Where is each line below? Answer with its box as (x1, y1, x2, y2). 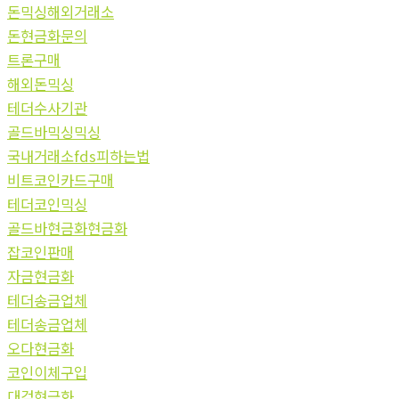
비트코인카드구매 (7, 168, 114, 191)
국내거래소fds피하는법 (7, 144, 150, 167)
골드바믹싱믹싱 (7, 120, 101, 142)
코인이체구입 (7, 361, 87, 383)
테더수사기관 (7, 96, 87, 118)
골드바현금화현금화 (7, 216, 127, 239)
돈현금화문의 (7, 24, 87, 46)
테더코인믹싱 (7, 192, 87, 215)
